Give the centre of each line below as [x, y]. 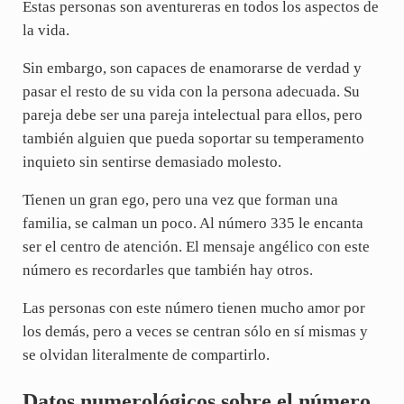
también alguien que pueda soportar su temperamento [193, 138]
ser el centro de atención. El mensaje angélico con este [196, 246]
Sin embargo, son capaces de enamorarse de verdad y [192, 68]
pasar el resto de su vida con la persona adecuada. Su [191, 91]
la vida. [46, 30]
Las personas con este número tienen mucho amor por [193, 308]
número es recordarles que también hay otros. [167, 270]
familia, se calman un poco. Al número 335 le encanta [193, 223]
